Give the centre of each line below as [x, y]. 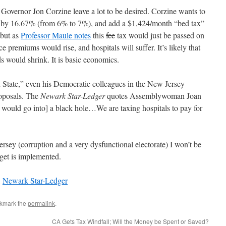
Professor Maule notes [56, 35]
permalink [41, 203]
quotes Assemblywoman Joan [153, 96]
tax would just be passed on [160, 35]
